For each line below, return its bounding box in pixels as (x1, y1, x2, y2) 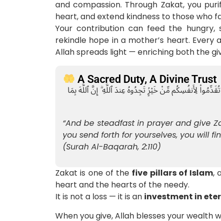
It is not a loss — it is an (55, 191, 144, 203)
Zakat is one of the (55, 167, 132, 179)
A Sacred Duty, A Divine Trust (75, 73, 217, 85)
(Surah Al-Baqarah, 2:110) (63, 141, 161, 152)
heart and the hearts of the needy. (55, 179, 189, 191)
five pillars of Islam (132, 167, 213, 179)
